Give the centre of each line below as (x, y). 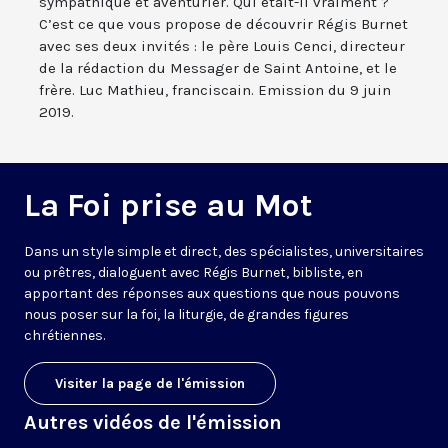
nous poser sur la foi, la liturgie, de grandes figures (186, 315)
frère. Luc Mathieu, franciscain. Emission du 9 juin (215, 90)
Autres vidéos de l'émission (153, 423)
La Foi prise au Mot (168, 206)
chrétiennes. (64, 336)
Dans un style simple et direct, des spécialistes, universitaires (224, 252)
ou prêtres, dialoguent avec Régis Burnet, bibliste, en (193, 273)
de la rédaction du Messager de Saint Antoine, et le (218, 68)
